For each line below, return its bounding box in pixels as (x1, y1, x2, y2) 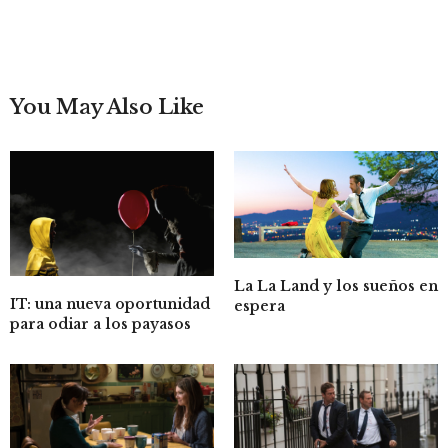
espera (234, 296, 285, 315)
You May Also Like (10, 94, 204, 119)
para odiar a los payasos (10, 315, 191, 334)
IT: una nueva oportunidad (10, 295, 210, 314)
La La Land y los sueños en (234, 276, 438, 295)
